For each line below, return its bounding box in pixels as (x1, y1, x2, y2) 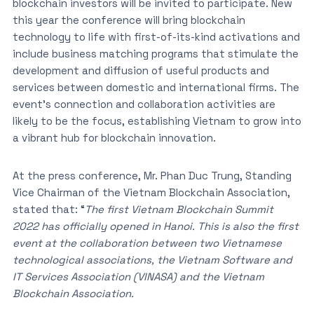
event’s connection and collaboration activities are (12, 97, 275, 111)
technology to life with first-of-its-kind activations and (12, 30, 300, 43)
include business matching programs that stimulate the (12, 47, 299, 60)
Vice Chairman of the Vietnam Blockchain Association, (12, 186, 290, 199)
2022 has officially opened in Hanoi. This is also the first (12, 219, 299, 233)
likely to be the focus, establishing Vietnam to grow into (12, 114, 301, 128)
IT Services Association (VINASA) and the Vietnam (12, 270, 264, 283)
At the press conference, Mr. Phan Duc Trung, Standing (12, 169, 292, 182)
